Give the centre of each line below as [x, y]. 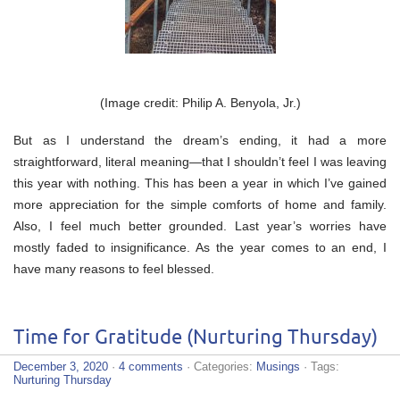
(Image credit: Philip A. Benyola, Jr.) [200, 102]
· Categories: [220, 366]
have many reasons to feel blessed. [114, 268]
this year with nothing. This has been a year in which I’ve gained [200, 183]
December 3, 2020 [61, 366]
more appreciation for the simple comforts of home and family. [200, 204]
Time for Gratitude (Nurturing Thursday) [196, 337]
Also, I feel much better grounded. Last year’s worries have [200, 225]
